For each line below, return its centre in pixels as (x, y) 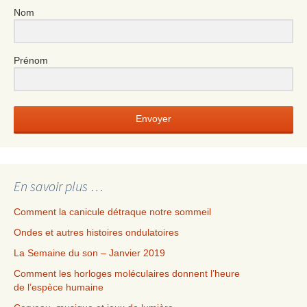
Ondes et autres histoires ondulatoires (96, 232)
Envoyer (153, 119)
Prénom (31, 60)
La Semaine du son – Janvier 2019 (89, 253)
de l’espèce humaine (59, 287)
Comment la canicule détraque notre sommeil (112, 211)
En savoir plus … (59, 186)
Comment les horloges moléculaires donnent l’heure (127, 273)
